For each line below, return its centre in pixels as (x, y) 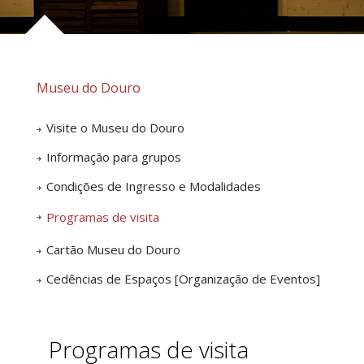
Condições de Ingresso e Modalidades (154, 186)
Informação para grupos (114, 157)
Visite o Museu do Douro (115, 128)
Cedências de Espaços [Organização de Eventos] (183, 279)
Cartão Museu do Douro (113, 249)
